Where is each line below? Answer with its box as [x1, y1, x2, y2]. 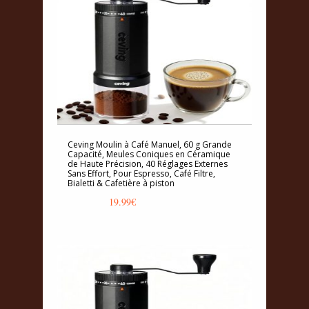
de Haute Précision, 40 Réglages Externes [68, 158, 228, 170]
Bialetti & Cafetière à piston [68, 177, 175, 190]
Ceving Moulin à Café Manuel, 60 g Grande [68, 139, 232, 151]
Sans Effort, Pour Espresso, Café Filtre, [68, 168, 215, 180]
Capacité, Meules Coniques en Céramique [68, 148, 230, 161]
